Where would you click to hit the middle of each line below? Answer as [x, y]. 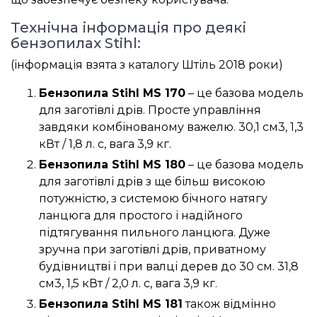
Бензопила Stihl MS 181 [111, 304]
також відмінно [229, 304]
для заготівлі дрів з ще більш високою [152, 182]
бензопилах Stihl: [76, 44]
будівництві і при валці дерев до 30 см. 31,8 [169, 267]
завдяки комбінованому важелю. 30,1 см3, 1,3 [171, 127]
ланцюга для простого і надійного [141, 216]
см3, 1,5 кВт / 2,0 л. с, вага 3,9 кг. [128, 284]
